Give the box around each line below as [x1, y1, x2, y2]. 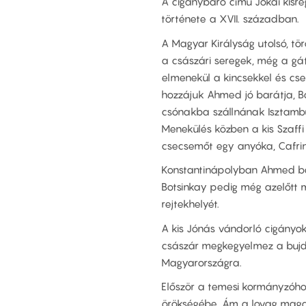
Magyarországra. [161, 255, 242, 268]
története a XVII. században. [161, 12, 299, 25]
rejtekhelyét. [161, 197, 219, 210]
